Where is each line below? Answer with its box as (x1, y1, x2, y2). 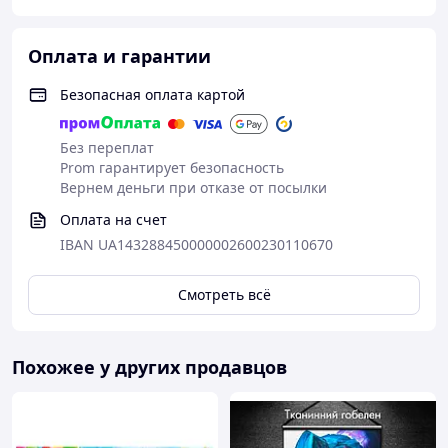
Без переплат (60, 138, 154, 157)
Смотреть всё (177, 285, 271, 304)
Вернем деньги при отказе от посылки (60, 178, 327, 197)
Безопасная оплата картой (60, 85, 245, 104)
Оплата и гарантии (28, 44, 211, 68)
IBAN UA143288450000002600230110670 (60, 235, 333, 254)
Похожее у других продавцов (12, 355, 287, 379)
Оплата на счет (60, 210, 167, 229)
